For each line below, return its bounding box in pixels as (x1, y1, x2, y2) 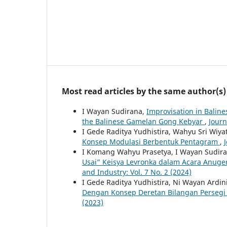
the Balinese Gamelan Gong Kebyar (82, 116, 205, 126)
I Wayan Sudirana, (82, 106, 146, 116)
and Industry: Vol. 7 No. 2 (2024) (82, 167, 192, 177)
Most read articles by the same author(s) (62, 85, 226, 97)
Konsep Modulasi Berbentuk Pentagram (82, 136, 220, 146)
